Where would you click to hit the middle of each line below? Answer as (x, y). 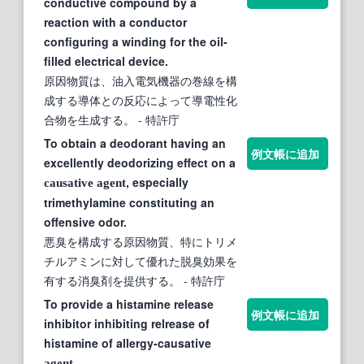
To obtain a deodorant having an (135, 143)
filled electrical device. (106, 61)
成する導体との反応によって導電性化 (141, 100)
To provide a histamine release (129, 303)
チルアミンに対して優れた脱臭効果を (141, 260)
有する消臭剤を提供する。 (112, 280)
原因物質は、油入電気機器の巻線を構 (141, 80)
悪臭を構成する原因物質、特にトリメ (141, 241)
